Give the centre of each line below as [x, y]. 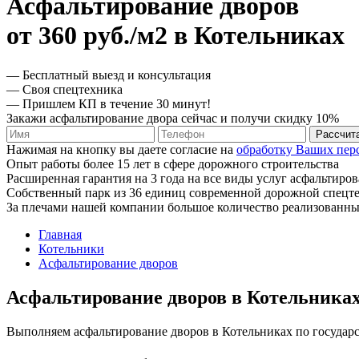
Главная [60, 234]
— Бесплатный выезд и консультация [109, 75]
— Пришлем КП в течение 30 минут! [109, 103]
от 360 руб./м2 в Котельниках [175, 36]
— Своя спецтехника [65, 89]
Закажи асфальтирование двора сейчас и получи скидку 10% [173, 118]
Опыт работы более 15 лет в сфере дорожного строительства [173, 163]
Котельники [71, 248]
